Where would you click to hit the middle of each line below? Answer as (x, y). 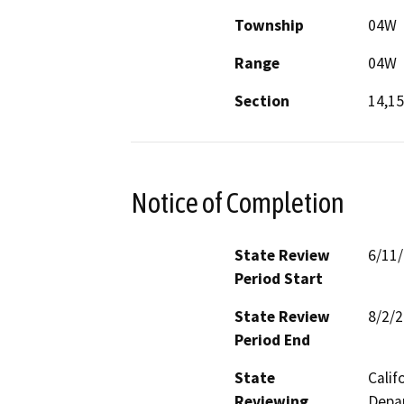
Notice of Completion (238, 202)
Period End (272, 340)
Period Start (279, 278)
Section (262, 101)
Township (269, 26)
